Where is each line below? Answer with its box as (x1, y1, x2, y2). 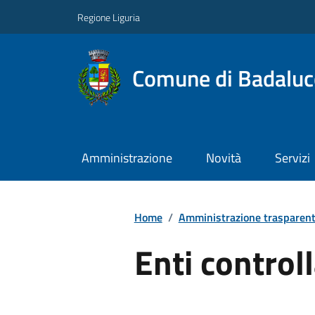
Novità (205, 148, 241, 168)
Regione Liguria (77, 9, 140, 25)
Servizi (274, 148, 310, 168)
